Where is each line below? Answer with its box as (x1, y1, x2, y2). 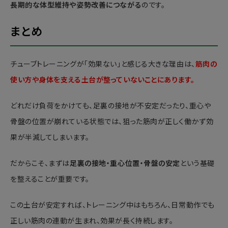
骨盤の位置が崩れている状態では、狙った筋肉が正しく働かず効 (10, 117, 214, 127)
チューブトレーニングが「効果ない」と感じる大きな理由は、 (10, 60, 195, 69)
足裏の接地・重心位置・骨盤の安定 (70, 159, 181, 168)
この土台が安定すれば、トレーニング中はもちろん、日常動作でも (10, 201, 215, 210)
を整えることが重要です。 (10, 175, 90, 184)
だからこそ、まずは (10, 159, 70, 168)
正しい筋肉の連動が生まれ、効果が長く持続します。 (10, 216, 174, 226)
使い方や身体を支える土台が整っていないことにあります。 (10, 75, 195, 85)
